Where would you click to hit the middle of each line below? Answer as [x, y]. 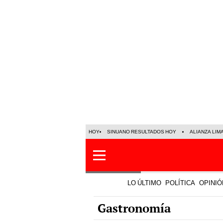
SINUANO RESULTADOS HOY [142, 132]
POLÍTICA [180, 183]
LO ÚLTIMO [144, 183]
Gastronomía [134, 208]
